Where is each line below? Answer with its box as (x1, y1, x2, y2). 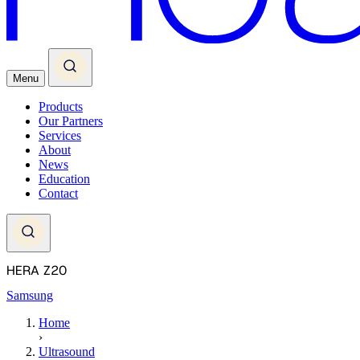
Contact (39, 186, 78, 200)
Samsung (6, 288, 53, 303)
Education (39, 171, 90, 186)
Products (39, 99, 83, 113)
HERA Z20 (6, 262, 67, 280)
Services (39, 128, 81, 142)
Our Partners (39, 113, 103, 128)
